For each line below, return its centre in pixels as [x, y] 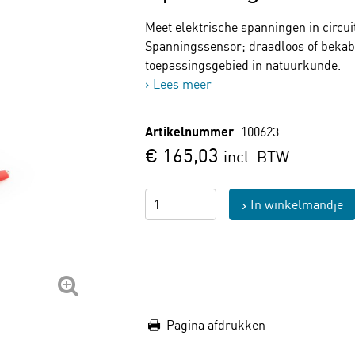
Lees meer [183, 84]
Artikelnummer [190, 132]
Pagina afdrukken [216, 325]
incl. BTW [257, 157]
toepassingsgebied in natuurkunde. [243, 65]
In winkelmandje [296, 204]
